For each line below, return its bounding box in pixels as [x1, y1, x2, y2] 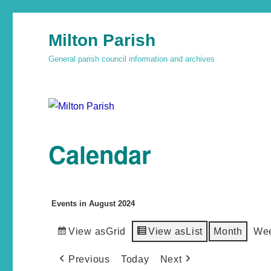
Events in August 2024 [51, 198, 135, 208]
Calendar [48, 136, 152, 171]
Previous [68, 253, 110, 264]
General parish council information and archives [48, 54, 215, 64]
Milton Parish [48, 31, 156, 50]
